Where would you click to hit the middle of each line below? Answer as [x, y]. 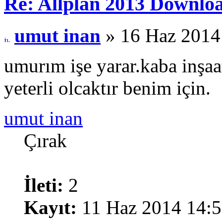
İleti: [44, 185]
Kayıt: [50, 208]
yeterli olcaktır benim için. [107, 88]
